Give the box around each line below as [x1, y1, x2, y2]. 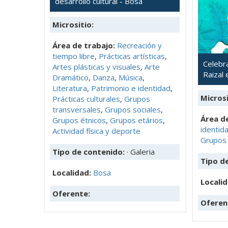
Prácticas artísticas [99, 50, 165, 61]
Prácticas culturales [52, 93, 120, 104]
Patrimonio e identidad [91, 82, 170, 93]
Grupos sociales [105, 104, 161, 115]
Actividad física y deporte [52, 125, 140, 136]
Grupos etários [110, 115, 163, 125]
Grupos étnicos [52, 115, 106, 125]
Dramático [52, 72, 89, 82]
